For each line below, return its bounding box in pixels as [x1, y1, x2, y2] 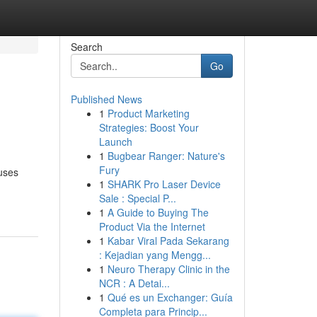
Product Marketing [107, 106, 190, 120]
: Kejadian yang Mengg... [98, 248, 211, 262]
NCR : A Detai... [98, 276, 170, 290]
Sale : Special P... [98, 191, 176, 205]
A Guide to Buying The [107, 205, 209, 219]
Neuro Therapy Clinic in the [107, 262, 230, 276]
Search [70, 40, 103, 54]
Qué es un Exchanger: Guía [107, 290, 233, 304]
